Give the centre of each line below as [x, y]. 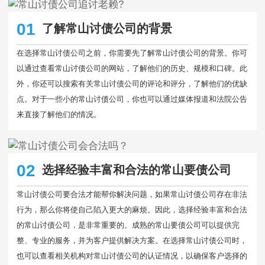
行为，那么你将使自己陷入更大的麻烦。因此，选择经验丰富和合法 [132, 210]
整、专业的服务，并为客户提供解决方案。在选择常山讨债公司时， [132, 240]
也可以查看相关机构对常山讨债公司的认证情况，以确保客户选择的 [132, 256]
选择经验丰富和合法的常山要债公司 [136, 169]
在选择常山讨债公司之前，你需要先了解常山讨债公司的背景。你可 [132, 53]
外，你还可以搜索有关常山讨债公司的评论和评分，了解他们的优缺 [132, 84]
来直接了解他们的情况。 [59, 114]
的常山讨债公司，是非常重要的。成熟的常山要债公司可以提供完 [128, 225]
